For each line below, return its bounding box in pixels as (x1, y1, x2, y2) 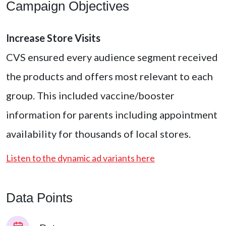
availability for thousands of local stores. (6, 128, 191, 140)
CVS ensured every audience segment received (6, 51, 218, 64)
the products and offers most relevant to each (6, 70, 213, 83)
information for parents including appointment (6, 108, 217, 121)
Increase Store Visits (6, 32, 100, 44)
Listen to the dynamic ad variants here (6, 152, 155, 164)
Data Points (6, 190, 73, 206)
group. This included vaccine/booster (6, 89, 175, 102)
